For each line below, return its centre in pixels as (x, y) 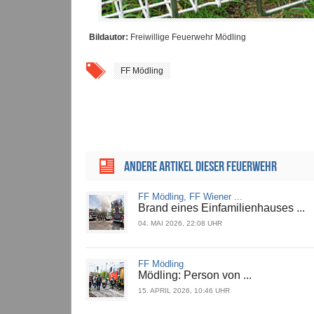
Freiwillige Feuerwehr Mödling (187, 37)
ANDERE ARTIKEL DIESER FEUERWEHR (200, 166)
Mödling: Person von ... (195, 275)
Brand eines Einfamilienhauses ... (221, 208)
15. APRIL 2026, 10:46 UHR (184, 291)
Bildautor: (109, 37)
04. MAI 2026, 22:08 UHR (180, 224)
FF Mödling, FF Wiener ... (190, 197)
